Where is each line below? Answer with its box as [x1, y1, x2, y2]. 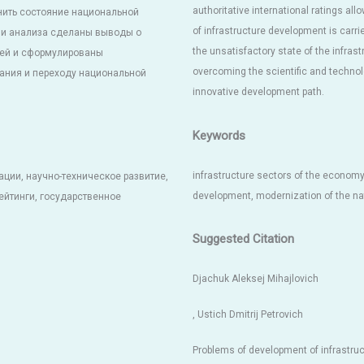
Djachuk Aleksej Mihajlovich [192, 272, 318, 284]
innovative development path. [192, 86, 324, 98]
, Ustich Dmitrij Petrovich [192, 309, 303, 321]
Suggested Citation [192, 231, 294, 246]
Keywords [192, 128, 245, 143]
